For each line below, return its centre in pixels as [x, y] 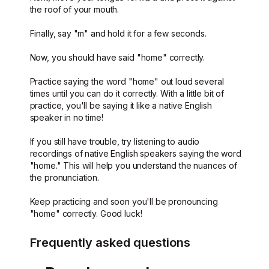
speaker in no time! [66, 117]
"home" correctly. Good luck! [86, 213]
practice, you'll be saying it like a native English [121, 105]
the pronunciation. [64, 177]
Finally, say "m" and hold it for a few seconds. [118, 33]
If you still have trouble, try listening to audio [115, 141]
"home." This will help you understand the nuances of [133, 165]
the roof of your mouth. [74, 9]
